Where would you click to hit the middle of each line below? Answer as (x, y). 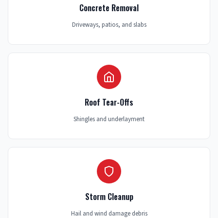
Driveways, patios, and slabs (109, 25)
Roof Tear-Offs (109, 102)
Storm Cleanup (109, 197)
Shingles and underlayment (109, 119)
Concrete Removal (109, 8)
